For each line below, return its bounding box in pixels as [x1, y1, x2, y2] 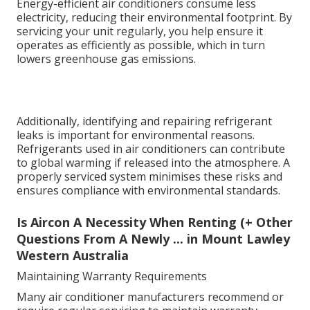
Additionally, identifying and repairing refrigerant [17, 282, 272, 298]
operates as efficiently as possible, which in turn [17, 37, 265, 53]
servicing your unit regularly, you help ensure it [17, 24, 263, 39]
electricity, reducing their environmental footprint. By [17, 10, 292, 26]
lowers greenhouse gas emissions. [17, 51, 196, 67]
